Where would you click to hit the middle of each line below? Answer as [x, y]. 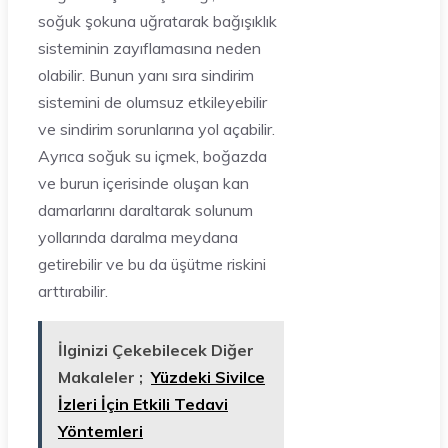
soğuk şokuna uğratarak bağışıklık [157, 20]
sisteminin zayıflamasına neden [149, 47]
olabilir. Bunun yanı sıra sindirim [146, 74]
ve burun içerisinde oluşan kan [143, 182]
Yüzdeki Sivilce [208, 376]
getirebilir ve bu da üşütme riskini [152, 263]
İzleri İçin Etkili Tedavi [143, 403]
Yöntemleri [100, 430]
